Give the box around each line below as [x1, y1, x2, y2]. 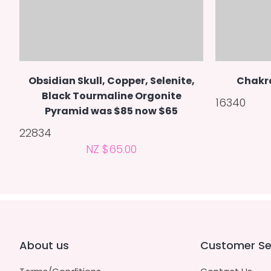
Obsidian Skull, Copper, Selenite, [28, 74, 195, 88]
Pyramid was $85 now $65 [45, 104, 178, 119]
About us [19, 237, 69, 253]
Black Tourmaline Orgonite [41, 89, 181, 103]
